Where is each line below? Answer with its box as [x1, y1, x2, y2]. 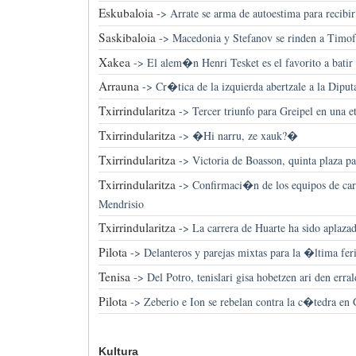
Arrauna [98, 78, 139, 95]
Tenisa [98, 268, 130, 284]
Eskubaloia [98, 5, 153, 21]
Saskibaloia [98, 29, 156, 45]
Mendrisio [98, 195, 144, 211]
